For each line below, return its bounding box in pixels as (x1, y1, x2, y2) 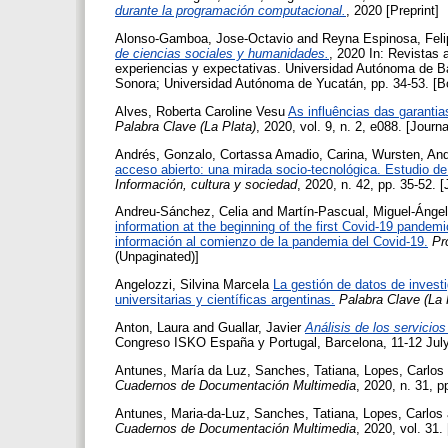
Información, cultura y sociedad (115, 176, 297, 192)
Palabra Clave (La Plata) (115, 118, 256, 134)
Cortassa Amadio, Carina (220, 146, 364, 162)
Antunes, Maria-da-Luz (115, 405, 246, 421)
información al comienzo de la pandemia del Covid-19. (115, 234, 428, 250)
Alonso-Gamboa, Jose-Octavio (115, 31, 293, 47)
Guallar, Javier (218, 320, 301, 335)
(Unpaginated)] (115, 249, 199, 265)
